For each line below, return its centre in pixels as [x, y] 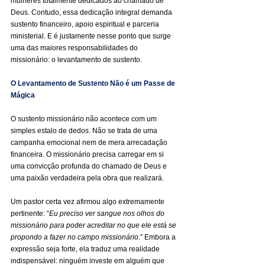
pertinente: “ [30, 214]
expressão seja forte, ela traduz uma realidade [86, 249]
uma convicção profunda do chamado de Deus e [90, 166]
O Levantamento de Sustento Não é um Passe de [94, 83]
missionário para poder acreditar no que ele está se [94, 225]
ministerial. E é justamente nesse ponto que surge [92, 36]
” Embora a [159, 237]
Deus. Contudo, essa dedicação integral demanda [92, 12]
